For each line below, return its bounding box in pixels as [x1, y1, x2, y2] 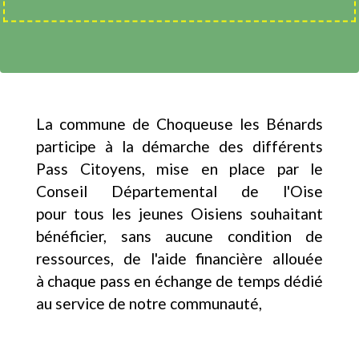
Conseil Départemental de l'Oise [36, 182, 323, 201]
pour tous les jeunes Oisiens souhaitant [36, 204, 323, 224]
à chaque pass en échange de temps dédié [36, 272, 323, 291]
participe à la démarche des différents [36, 137, 323, 156]
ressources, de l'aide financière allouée [36, 249, 323, 268]
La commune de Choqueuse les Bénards [36, 115, 323, 134]
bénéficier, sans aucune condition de [36, 227, 323, 246]
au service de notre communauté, [36, 294, 262, 313]
